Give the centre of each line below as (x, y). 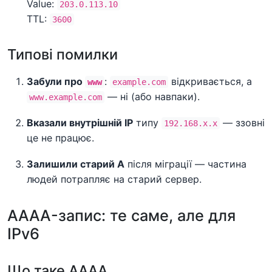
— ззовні (242, 122)
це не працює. (60, 138)
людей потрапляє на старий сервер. (114, 179)
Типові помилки (63, 54)
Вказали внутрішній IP (80, 122)
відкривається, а (210, 81)
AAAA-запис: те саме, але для (121, 215)
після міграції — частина (185, 164)
